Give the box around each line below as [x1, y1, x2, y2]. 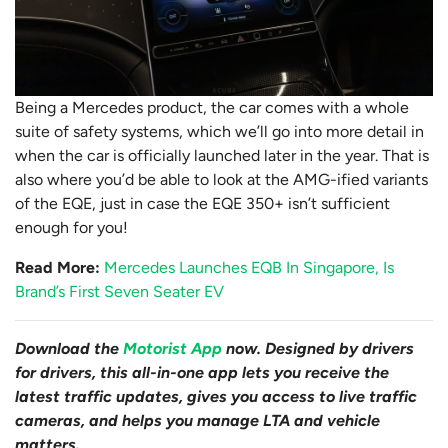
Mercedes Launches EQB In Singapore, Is [104, 258, 394, 278]
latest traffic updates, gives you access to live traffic [15, 387, 417, 407]
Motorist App [123, 339, 222, 359]
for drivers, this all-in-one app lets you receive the [15, 363, 389, 383]
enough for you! [15, 218, 128, 238]
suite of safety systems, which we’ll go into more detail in [15, 122, 424, 142]
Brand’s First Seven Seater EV [15, 282, 224, 302]
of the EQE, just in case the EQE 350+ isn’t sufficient [15, 194, 390, 214]
